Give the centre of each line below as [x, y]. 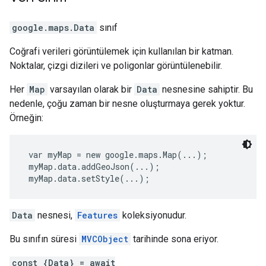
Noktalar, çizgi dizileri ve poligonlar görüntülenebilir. [116, 66]
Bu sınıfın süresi [44, 239]
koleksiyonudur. [153, 216]
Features [97, 216]
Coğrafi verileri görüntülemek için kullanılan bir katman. [121, 52]
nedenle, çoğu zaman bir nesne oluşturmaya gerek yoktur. [127, 104]
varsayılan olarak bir [91, 90]
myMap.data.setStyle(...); [89, 179]
